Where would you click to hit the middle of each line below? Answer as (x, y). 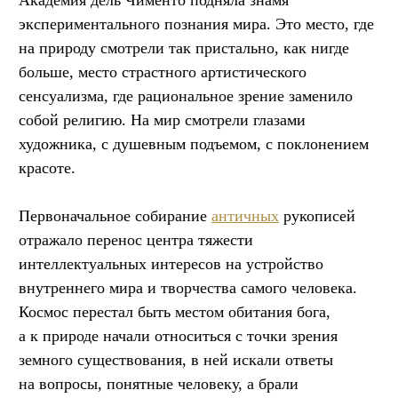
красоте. (47, 168)
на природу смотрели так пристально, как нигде (184, 48)
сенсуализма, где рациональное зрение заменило (186, 96)
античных (245, 216)
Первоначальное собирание (115, 216)
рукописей (317, 216)
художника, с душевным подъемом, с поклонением (194, 144)
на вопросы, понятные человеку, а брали (159, 384)
